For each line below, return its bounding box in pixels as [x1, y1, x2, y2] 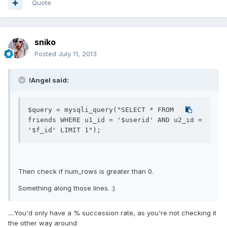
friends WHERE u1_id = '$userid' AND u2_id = [28, 116, 202, 124]
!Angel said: [27, 76, 69, 85]
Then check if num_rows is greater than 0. [18, 167, 154, 176]
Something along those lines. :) [18, 184, 115, 193]
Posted [34, 50, 58, 58]
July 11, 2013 [58, 50, 97, 58]
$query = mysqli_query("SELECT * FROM [28, 106, 174, 114]
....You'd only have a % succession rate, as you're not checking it [8, 209, 216, 217]
